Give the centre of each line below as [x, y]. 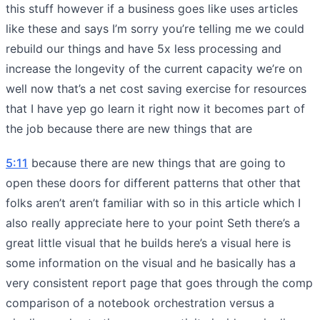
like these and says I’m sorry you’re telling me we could [155, 28]
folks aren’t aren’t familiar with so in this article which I [153, 202]
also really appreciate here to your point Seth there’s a [153, 222]
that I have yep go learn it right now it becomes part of [155, 108]
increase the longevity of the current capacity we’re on [154, 68]
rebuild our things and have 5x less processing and [144, 48]
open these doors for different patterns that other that [153, 182]
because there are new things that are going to [157, 162]
